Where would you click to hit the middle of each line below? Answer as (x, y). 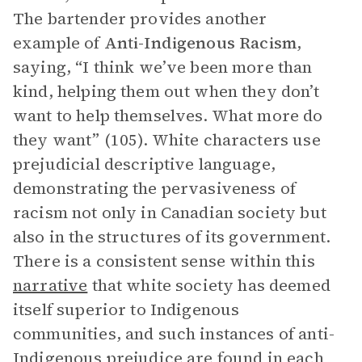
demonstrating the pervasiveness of (155, 188)
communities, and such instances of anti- (174, 334)
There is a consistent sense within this (164, 261)
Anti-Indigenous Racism (200, 43)
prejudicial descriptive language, (144, 164)
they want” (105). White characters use (167, 140)
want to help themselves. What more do (168, 116)
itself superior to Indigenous (126, 309)
